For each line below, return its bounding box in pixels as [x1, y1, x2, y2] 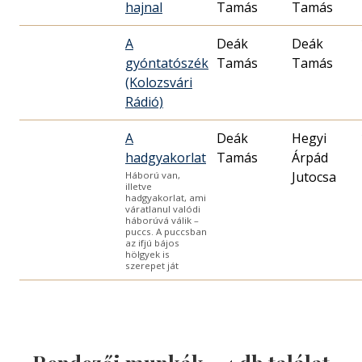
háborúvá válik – [125, 214, 199, 227]
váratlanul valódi [125, 203, 200, 216]
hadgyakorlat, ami [125, 192, 206, 204]
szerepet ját [125, 259, 179, 272]
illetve [125, 180, 152, 193]
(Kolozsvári [125, 74, 192, 92]
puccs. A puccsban [125, 225, 207, 238]
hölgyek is [125, 248, 170, 261]
